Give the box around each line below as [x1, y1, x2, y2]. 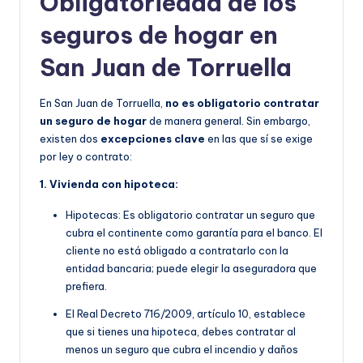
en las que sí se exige [205, 132, 313, 146]
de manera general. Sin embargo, [147, 114, 310, 128]
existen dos [40, 132, 100, 146]
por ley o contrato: [40, 150, 132, 164]
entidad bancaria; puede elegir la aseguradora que [66, 262, 317, 275]
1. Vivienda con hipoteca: [40, 177, 178, 191]
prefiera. [66, 280, 107, 293]
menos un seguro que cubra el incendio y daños [66, 343, 298, 357]
